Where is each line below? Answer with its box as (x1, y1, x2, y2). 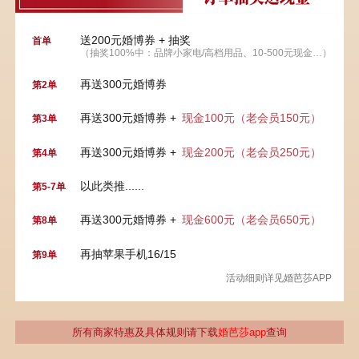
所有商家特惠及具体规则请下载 (71, 326, 218, 339)
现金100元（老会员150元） (181, 111, 321, 125)
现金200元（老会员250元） (181, 145, 321, 159)
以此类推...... (79, 179, 144, 192)
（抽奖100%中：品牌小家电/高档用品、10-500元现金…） (79, 46, 332, 58)
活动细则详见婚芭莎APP (225, 272, 332, 284)
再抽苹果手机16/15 (79, 247, 176, 260)
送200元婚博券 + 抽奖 (79, 33, 191, 46)
